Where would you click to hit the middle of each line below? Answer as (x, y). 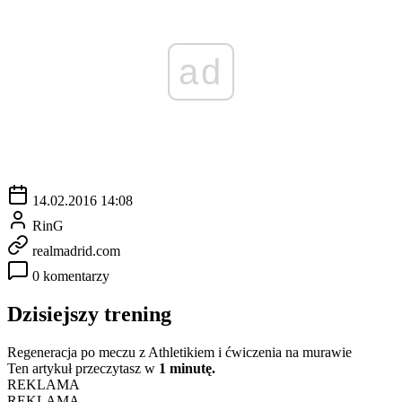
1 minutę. (187, 368)
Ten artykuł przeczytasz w (83, 368)
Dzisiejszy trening (89, 314)
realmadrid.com (76, 250)
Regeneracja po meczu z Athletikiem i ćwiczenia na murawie (179, 352)
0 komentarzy (71, 275)
